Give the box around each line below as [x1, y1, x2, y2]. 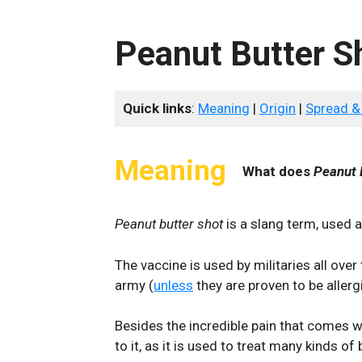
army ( [115, 276, 154, 293]
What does [242, 162, 314, 179]
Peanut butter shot [115, 216, 226, 232]
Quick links [123, 100, 192, 116]
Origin [259, 100, 296, 116]
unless [154, 276, 193, 293]
